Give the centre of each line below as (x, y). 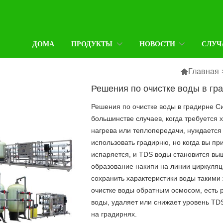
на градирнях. (114, 214)
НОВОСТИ (157, 44)
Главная (204, 71)
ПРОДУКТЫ (92, 44)
